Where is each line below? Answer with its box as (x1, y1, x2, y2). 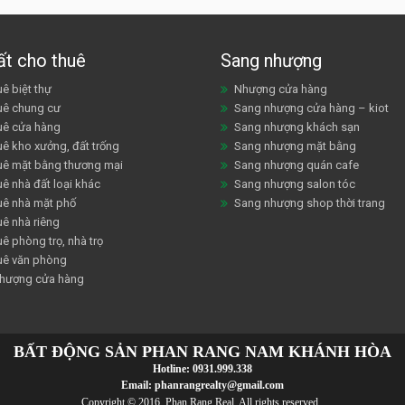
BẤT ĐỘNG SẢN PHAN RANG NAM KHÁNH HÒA (14, 343, 391, 362)
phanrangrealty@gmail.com (155, 379, 284, 392)
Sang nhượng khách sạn (234, 120, 360, 135)
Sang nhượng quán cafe (234, 158, 359, 173)
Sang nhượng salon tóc (234, 177, 355, 192)
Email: (121, 379, 155, 392)
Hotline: (153, 363, 193, 376)
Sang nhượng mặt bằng (234, 139, 356, 154)
